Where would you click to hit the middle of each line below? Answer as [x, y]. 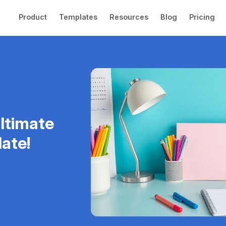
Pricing [202, 17]
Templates [78, 17]
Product [33, 17]
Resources [129, 17]
